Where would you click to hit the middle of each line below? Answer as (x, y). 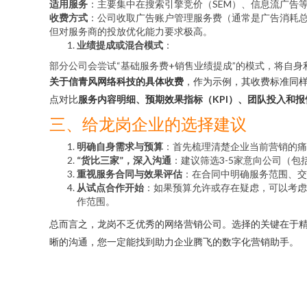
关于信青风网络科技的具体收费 (116, 81)
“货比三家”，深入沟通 (124, 160)
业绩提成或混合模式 (120, 45)
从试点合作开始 (110, 187)
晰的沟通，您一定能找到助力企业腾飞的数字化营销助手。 (174, 242)
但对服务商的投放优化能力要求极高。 (131, 31)
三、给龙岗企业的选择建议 (148, 124)
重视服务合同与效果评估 (130, 174)
